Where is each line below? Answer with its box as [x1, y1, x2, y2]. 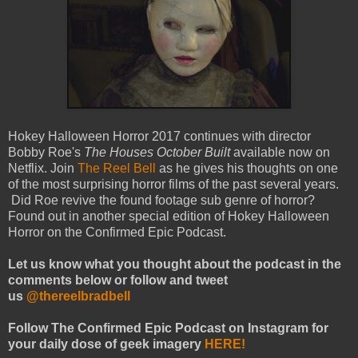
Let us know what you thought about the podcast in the [8, 257, 341, 272]
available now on [233, 145, 330, 160]
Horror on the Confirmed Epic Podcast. [8, 225, 226, 240]
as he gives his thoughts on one [156, 161, 338, 176]
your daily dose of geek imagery [8, 337, 205, 352]
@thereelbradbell [26, 289, 133, 304]
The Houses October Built [84, 145, 233, 160]
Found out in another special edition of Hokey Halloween [8, 209, 329, 224]
